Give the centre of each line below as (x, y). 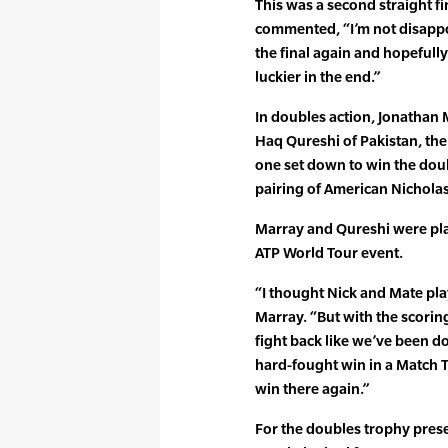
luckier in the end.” (317, 76)
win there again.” (312, 388)
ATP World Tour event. (329, 252)
